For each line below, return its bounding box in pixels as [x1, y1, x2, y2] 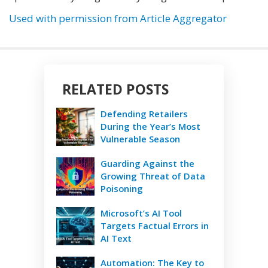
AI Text [100, 232, 132, 245]
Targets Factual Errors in [100, 220, 209, 232]
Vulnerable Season [100, 133, 180, 145]
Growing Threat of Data [100, 170, 205, 182]
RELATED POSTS [62, 80, 169, 99]
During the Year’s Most [100, 120, 200, 133]
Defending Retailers [100, 108, 188, 120]
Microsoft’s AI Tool [100, 207, 182, 220]
